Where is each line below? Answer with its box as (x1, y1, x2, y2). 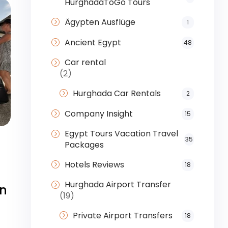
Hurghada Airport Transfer (64, 179, 171, 191)
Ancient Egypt (64, 37, 121, 49)
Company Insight (64, 108, 133, 120)
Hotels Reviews (64, 159, 124, 171)
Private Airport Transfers (72, 210, 173, 222)
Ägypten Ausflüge (64, 16, 135, 28)
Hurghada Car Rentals (72, 88, 161, 100)
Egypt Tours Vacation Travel (64, 128, 178, 140)
